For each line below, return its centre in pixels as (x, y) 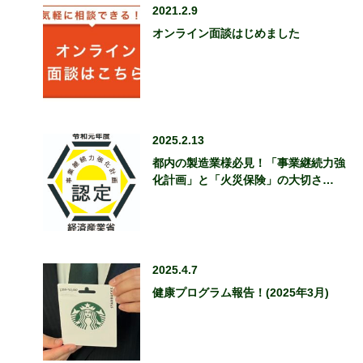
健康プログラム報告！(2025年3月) (241, 292)
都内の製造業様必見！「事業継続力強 (249, 162)
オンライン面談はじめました (226, 33)
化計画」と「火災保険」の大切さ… (243, 179)
